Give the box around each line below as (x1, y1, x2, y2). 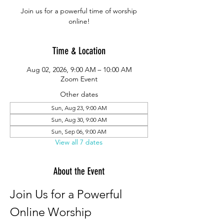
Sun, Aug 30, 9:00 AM (51, 116, 107, 123)
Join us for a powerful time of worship (21, 6, 137, 15)
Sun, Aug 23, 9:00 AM (51, 104, 107, 111)
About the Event (53, 165, 105, 177)
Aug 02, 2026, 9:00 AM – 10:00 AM (26, 65, 132, 74)
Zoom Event (60, 74, 98, 83)
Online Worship (10, 205, 95, 219)
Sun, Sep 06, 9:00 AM (51, 128, 107, 135)
